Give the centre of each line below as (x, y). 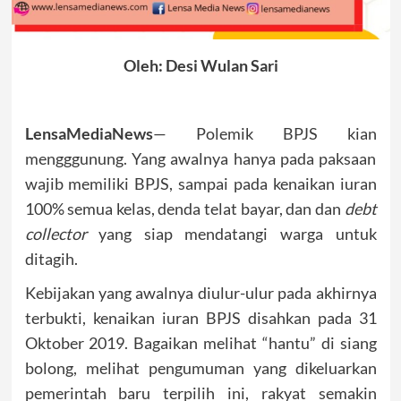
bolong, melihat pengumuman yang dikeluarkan (200, 368)
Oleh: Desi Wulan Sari (200, 65)
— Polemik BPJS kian (264, 133)
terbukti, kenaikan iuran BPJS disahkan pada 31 (200, 318)
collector (55, 234)
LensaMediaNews (89, 133)
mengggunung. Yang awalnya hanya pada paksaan (200, 158)
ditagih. (51, 259)
